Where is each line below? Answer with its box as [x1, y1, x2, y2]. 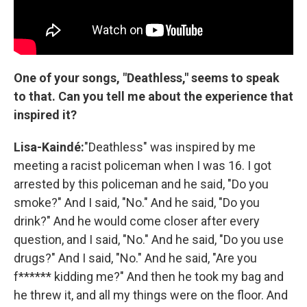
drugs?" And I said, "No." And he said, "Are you [14, 250, 257, 265]
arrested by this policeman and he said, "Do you [14, 176, 269, 191]
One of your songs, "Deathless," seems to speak [14, 70, 280, 85]
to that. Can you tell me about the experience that [14, 88, 293, 103]
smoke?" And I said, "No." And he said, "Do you [14, 195, 260, 210]
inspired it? [14, 107, 77, 122]
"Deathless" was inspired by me [84, 139, 256, 154]
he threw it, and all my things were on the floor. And [14, 287, 288, 302]
